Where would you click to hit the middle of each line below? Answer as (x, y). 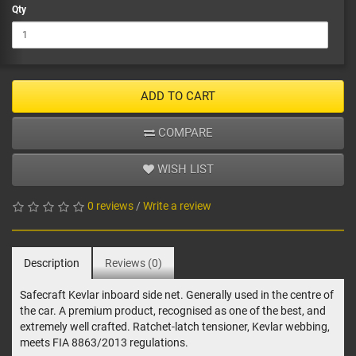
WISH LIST (184, 170)
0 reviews (110, 206)
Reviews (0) (133, 263)
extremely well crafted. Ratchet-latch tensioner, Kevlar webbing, (175, 327)
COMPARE (184, 133)
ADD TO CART (178, 97)
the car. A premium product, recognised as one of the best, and (173, 311)
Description (52, 263)
